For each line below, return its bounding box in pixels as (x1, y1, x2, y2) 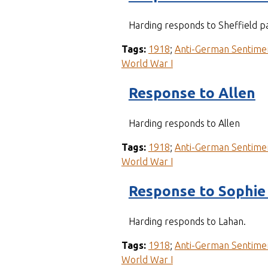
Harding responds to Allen (128, 117, 240, 129)
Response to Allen (128, 84, 255, 101)
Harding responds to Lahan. (128, 215, 246, 227)
